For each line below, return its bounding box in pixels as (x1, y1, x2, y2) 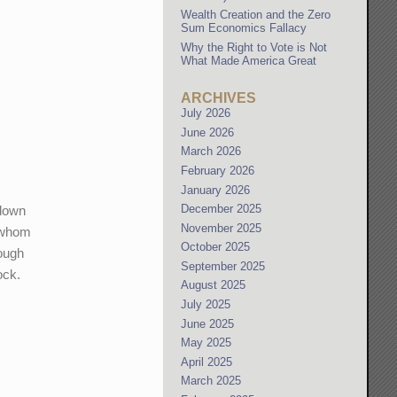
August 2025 (181, 278, 246, 292)
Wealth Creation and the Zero (181, 8, 331, 22)
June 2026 (181, 125, 235, 139)
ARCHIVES (181, 90, 257, 106)
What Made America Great (181, 53, 317, 67)
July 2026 (181, 106, 231, 121)
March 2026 (181, 144, 242, 159)
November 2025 (181, 221, 262, 235)
